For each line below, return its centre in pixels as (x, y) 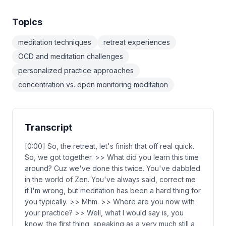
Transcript (48, 127)
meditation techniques (55, 42)
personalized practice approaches (76, 70)
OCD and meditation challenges (71, 56)
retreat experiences (137, 42)
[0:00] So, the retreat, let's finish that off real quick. (109, 146)
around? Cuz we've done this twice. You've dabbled (112, 168)
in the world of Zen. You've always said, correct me (110, 179)
